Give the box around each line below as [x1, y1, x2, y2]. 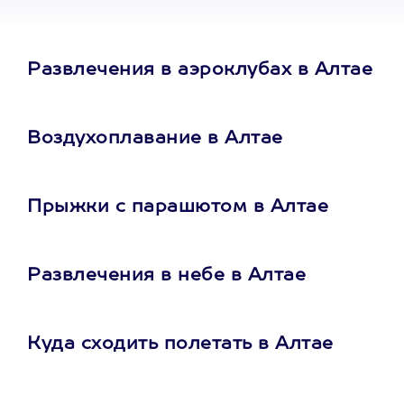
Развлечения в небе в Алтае [27, 267, 306, 285]
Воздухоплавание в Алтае [27, 130, 283, 148]
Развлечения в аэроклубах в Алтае [27, 61, 372, 79]
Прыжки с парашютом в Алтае [27, 198, 328, 216]
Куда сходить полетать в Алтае [27, 335, 334, 353]
